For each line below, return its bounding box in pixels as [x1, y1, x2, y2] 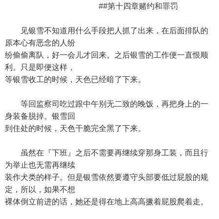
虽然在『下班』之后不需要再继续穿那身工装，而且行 [5, 149, 208, 157]
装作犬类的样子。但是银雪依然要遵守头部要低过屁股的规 [5, 173, 208, 181]
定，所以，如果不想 [5, 185, 75, 194]
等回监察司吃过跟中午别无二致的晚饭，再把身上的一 [5, 100, 208, 108]
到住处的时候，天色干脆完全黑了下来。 [5, 124, 146, 132]
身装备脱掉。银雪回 [5, 112, 75, 120]
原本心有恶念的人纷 [5, 39, 75, 47]
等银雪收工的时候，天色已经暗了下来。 [5, 75, 146, 84]
